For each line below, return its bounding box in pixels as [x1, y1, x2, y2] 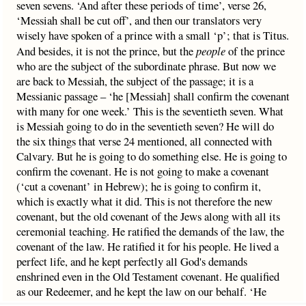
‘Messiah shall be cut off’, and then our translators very [16, 12, 262, 28]
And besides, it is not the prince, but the [16, 43, 196, 59]
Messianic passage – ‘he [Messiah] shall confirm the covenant [16, 88, 290, 104]
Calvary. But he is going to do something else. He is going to [16, 148, 287, 164]
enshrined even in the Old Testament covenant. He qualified [16, 268, 279, 284]
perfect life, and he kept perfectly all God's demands [16, 253, 247, 269]
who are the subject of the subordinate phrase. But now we [16, 58, 276, 74]
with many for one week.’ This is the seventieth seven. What [16, 103, 283, 119]
